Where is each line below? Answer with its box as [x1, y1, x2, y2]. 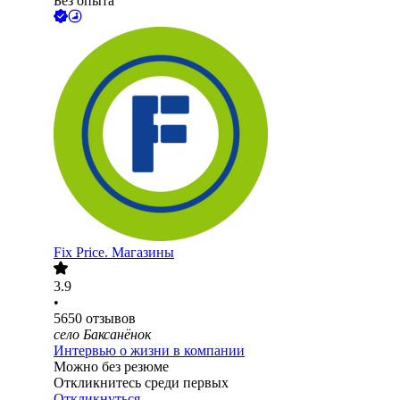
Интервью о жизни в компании [54, 343, 245, 359]
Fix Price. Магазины [54, 245, 174, 261]
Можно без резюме [54, 359, 169, 375]
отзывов [86, 311, 136, 327]
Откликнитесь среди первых [54, 375, 229, 391]
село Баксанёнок [54, 327, 151, 343]
